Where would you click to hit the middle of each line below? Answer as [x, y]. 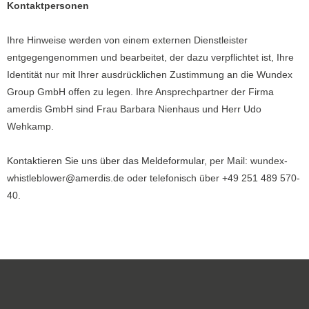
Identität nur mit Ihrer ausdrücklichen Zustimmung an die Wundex [150, 74]
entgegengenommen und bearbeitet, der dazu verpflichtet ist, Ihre [150, 57]
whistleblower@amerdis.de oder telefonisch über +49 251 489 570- [153, 178]
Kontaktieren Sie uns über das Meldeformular [106, 161]
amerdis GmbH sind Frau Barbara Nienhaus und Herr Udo [134, 109]
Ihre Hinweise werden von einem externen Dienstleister [127, 40]
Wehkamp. [30, 126]
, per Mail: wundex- [246, 161]
